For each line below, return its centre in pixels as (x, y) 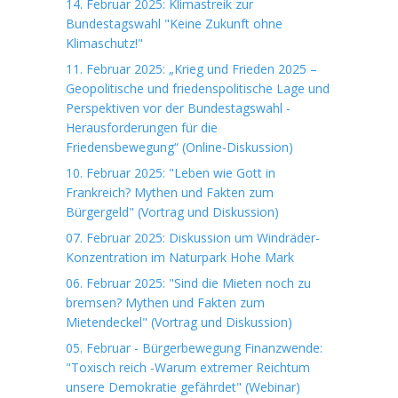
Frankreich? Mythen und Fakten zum (170, 192)
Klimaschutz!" (104, 43)
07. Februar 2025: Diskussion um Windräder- (193, 238)
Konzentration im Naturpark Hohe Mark (180, 257)
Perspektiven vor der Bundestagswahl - (178, 108)
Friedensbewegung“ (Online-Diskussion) (179, 147)
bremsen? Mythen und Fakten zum (165, 302)
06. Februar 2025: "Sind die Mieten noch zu (188, 283)
